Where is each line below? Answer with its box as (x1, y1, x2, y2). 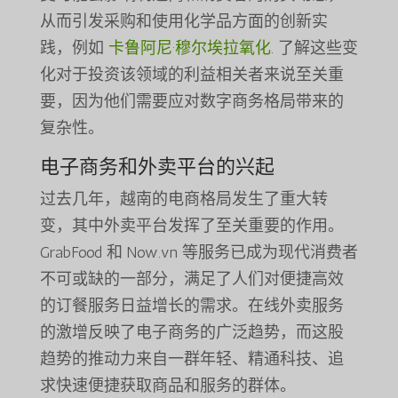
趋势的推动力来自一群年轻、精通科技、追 (39, 349, 344, 370)
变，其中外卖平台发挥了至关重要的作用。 (39, 216, 344, 236)
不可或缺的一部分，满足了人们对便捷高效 (39, 269, 344, 290)
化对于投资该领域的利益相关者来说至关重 (39, 65, 344, 85)
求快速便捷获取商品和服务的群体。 (39, 376, 296, 396)
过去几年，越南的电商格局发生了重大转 (39, 189, 328, 210)
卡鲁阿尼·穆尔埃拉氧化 (107, 38, 271, 59)
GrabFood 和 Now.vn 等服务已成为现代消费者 (39, 243, 358, 263)
